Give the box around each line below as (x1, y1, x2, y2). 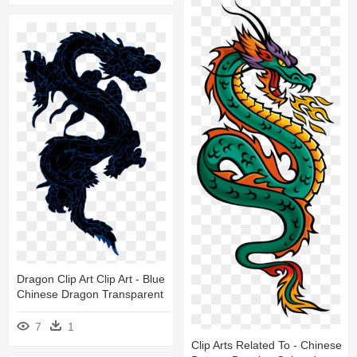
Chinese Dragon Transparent (17, 288, 163, 301)
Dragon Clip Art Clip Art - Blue (17, 273, 165, 286)
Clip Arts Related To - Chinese (191, 338, 342, 351)
